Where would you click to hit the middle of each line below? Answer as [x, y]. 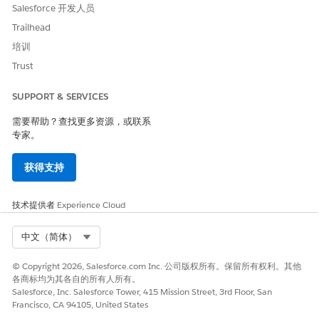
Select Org [113, 236]
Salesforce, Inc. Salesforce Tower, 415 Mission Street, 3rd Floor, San [142, 292]
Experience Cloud [91, 205]
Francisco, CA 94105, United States [80, 304]
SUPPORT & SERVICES [60, 96]
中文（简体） [49, 237]
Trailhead [31, 27]
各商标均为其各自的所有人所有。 [76, 279]
